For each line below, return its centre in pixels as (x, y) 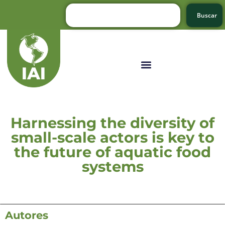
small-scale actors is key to (113, 137)
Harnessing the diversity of (113, 123)
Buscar (207, 15)
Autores (27, 215)
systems (113, 166)
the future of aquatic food (113, 152)
